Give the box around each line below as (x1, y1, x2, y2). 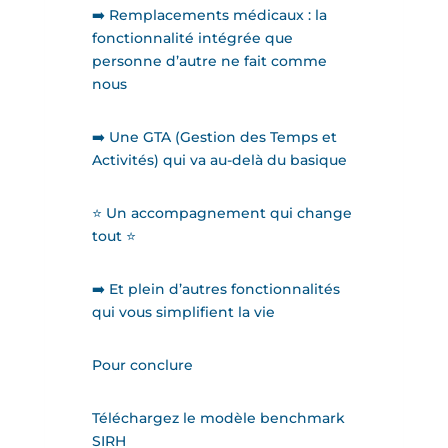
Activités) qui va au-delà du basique (91, 151, 347, 170)
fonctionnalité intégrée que (91, 29, 293, 48)
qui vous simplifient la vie (91, 303, 275, 322)
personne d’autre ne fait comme (91, 52, 327, 71)
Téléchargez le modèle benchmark (91, 409, 345, 428)
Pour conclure (91, 356, 193, 375)
